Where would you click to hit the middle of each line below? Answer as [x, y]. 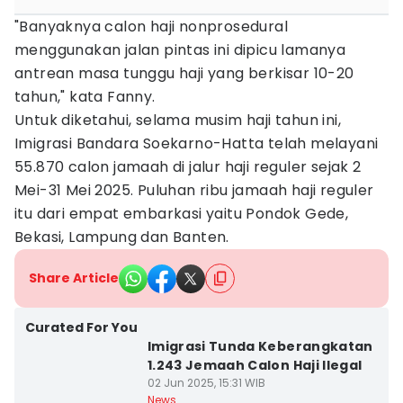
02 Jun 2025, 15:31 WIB [206, 383]
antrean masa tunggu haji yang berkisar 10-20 [184, 73]
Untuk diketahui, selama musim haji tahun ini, [178, 120]
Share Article [74, 278]
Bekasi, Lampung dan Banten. [124, 237]
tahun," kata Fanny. [85, 97]
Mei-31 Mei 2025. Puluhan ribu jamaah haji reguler [194, 190]
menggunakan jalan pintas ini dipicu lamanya [180, 50]
